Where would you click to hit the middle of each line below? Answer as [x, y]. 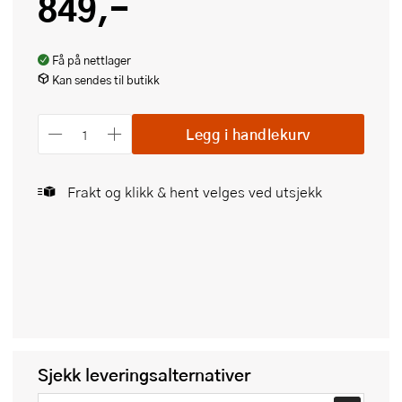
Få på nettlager [92, 61]
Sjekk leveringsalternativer [144, 375]
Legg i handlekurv [248, 134]
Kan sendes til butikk [106, 79]
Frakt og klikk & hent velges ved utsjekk [195, 192]
